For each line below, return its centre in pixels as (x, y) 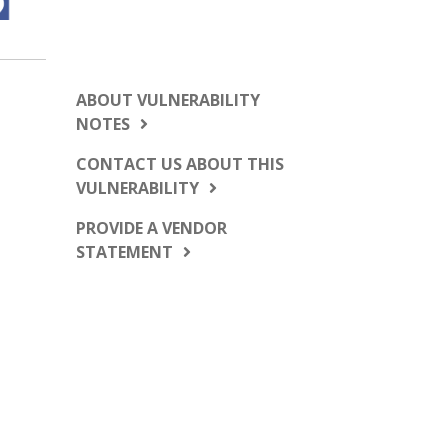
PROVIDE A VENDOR (151, 228)
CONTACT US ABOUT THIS (180, 164)
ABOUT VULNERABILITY (168, 100)
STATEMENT (124, 252)
